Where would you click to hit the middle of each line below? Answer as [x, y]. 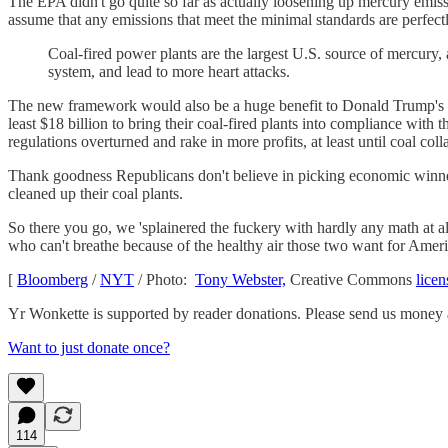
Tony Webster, [240, 280]
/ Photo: [164, 280]
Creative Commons [351, 280]
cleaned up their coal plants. [95, 194]
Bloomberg [52, 280]
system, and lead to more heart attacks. [169, 72]
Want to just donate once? [89, 348]
